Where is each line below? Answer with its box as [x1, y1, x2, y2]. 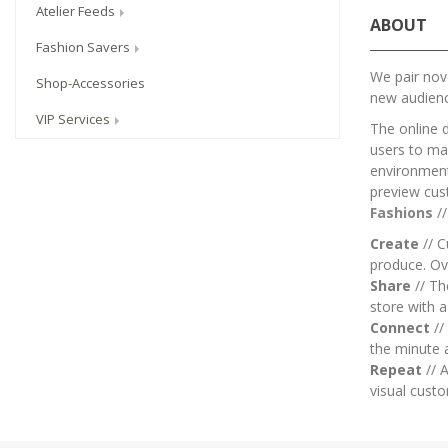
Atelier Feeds [36, 2, 118, 21]
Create [370, 233, 419, 253]
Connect [370, 317, 430, 337]
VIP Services [36, 110, 113, 129]
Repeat [370, 359, 422, 379]
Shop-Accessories [36, 74, 145, 93]
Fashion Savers [36, 38, 133, 57]
